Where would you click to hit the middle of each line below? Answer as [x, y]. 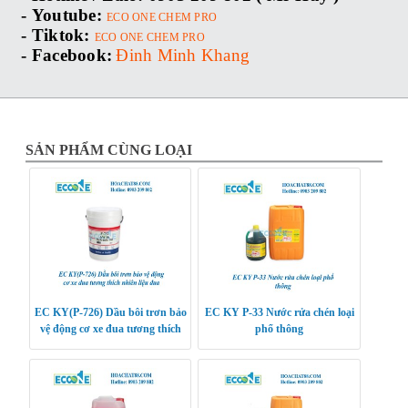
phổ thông [280, 328]
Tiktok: [61, 35]
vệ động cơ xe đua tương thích [110, 328]
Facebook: [72, 55]
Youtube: [66, 15]
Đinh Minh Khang [183, 55]
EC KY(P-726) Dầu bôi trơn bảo [110, 312]
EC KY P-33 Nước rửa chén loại [279, 312]
